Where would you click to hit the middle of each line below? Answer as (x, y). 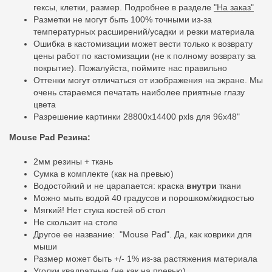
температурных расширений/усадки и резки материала (144, 31)
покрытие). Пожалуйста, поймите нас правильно (131, 68)
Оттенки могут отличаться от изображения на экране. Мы (148, 80)
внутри (202, 185)
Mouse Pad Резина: (50, 137)
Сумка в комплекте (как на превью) (104, 173)
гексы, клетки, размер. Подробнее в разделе (124, 7)
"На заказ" (234, 7)
